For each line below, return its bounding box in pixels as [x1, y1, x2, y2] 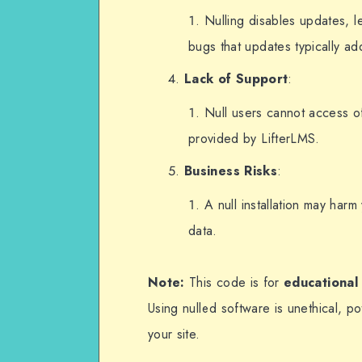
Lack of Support [184, 69, 288, 88]
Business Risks [184, 161, 277, 180]
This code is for [184, 272, 284, 292]
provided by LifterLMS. [188, 128, 320, 148]
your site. [148, 324, 200, 343]
